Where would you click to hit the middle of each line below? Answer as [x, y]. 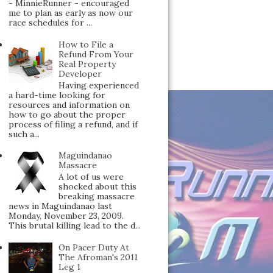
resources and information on [69, 105]
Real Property [87, 64]
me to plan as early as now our [70, 13]
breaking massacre [97, 197]
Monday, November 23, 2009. [66, 216]
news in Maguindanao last [60, 206]
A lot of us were [91, 177]
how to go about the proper [67, 114]
